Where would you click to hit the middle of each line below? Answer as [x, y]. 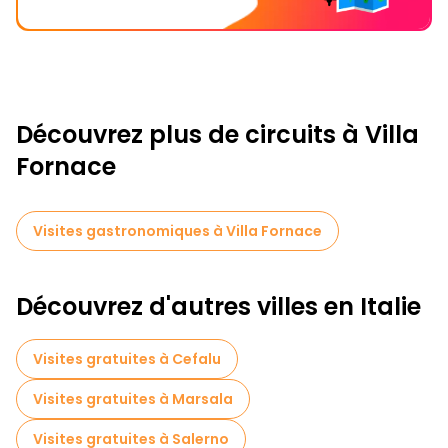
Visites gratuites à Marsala [133, 399]
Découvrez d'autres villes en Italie [218, 306]
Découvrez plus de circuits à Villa [217, 134]
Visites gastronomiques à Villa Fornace [177, 231]
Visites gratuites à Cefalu [127, 359]
